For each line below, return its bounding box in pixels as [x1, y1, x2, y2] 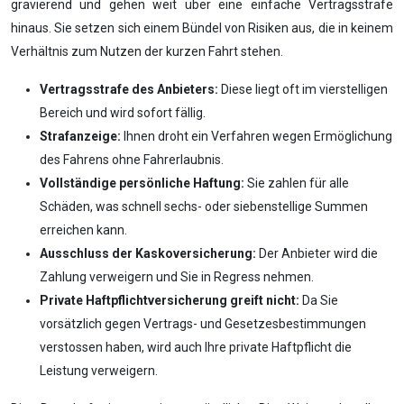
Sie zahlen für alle [244, 176, 349, 191]
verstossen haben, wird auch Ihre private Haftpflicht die [40, 340, 352, 355]
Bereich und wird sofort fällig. [40, 106, 206, 121]
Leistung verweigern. [40, 363, 158, 379]
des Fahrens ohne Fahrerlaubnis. [40, 152, 224, 168]
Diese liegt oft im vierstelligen [218, 82, 388, 97]
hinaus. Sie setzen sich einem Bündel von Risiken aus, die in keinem [11, 21, 393, 36]
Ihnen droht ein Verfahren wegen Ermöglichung [121, 129, 392, 144]
